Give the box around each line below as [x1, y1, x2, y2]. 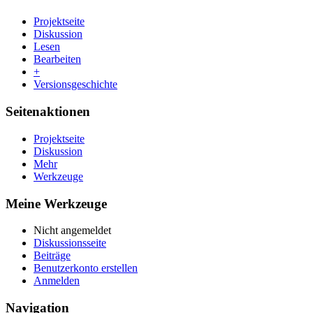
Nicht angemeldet [34, 224, 111, 237]
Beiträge [34, 249, 71, 262]
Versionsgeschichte [34, 78, 117, 91]
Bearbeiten [34, 53, 81, 66]
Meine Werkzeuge [6, 196, 107, 211]
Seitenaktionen [6, 104, 90, 119]
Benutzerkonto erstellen [34, 262, 138, 275]
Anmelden [34, 275, 80, 287]
